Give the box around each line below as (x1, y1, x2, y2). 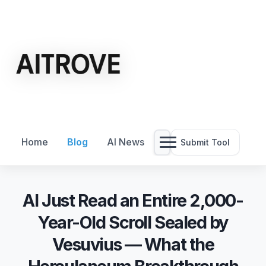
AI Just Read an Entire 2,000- (23, 190, 243, 211)
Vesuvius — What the (52, 234, 214, 255)
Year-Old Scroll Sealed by (38, 212, 228, 233)
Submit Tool (180, 137, 230, 147)
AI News (107, 136, 144, 148)
